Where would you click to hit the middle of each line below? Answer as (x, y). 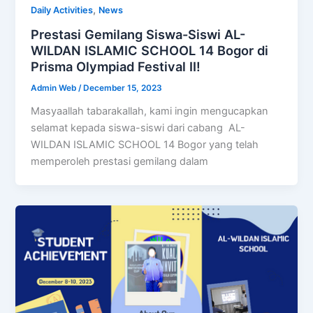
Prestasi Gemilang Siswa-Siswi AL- (138, 35)
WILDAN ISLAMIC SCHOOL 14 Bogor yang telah (145, 144)
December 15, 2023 (123, 88)
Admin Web (55, 88)
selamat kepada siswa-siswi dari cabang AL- (138, 128)
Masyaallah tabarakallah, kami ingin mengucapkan (150, 111)
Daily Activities (62, 10)
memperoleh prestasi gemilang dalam (120, 161)
